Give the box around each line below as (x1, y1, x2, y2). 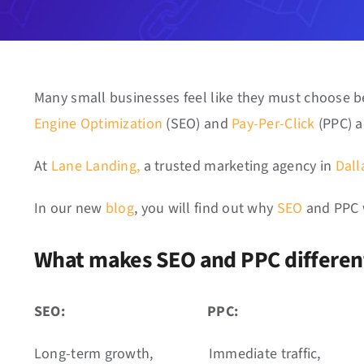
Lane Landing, (50, 156, 141, 176)
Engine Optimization (33, 114, 163, 134)
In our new (33, 198, 106, 219)
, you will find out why (134, 198, 277, 219)
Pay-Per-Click (232, 114, 315, 134)
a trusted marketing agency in (140, 156, 336, 176)
